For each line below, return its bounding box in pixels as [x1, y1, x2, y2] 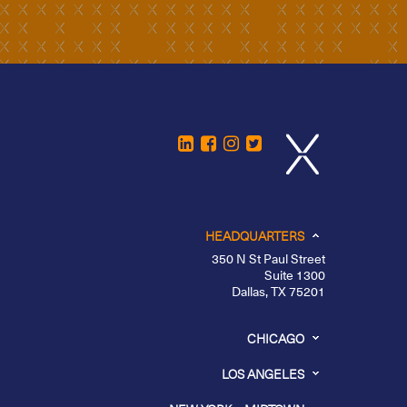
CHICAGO [246, 329, 304, 349]
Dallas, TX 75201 [231, 282, 325, 302]
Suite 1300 [263, 265, 325, 285]
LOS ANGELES [221, 364, 304, 384]
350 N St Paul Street [211, 249, 325, 269]
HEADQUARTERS [204, 226, 304, 246]
